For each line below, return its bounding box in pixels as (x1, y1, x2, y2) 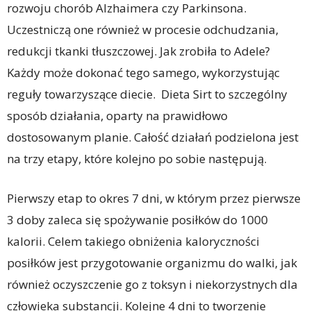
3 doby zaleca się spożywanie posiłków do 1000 (7, 212, 268, 228)
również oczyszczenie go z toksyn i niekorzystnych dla (7, 276, 298, 293)
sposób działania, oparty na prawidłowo (7, 108, 228, 124)
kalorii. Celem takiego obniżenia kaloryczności (7, 233, 260, 250)
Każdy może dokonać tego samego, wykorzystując (7, 65, 280, 81)
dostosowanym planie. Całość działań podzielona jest (7, 129, 299, 146)
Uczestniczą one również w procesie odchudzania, (7, 22, 278, 38)
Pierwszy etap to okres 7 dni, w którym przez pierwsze (7, 190, 301, 207)
